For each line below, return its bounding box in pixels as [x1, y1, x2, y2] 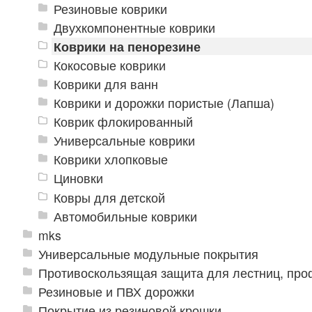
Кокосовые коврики [53, 56, 166, 75]
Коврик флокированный [53, 113, 193, 131]
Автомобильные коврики [53, 207, 197, 225]
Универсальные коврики [53, 132, 195, 150]
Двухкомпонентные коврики [53, 19, 215, 37]
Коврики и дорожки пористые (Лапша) [53, 94, 274, 112]
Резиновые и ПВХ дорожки [38, 282, 194, 300]
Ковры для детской [53, 188, 165, 206]
